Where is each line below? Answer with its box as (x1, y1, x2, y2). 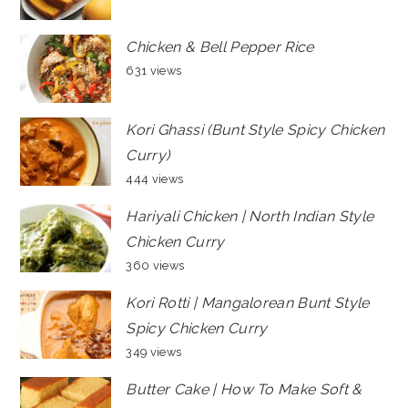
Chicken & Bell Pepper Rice (126, 37, 314, 56)
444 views (126, 171, 184, 186)
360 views (126, 258, 185, 272)
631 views (126, 63, 182, 77)
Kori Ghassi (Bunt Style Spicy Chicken (126, 120, 385, 138)
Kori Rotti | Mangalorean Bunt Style (126, 293, 370, 311)
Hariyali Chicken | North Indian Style (126, 207, 374, 225)
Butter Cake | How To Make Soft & (126, 380, 362, 398)
